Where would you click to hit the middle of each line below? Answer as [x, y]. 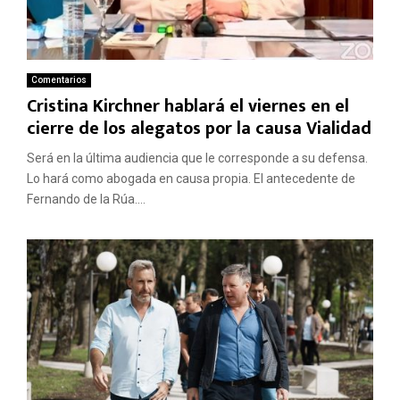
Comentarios [59, 80]
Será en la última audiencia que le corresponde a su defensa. [197, 158]
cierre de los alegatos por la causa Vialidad [199, 129]
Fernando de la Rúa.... [86, 200]
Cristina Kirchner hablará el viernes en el [188, 107]
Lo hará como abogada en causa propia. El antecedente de [191, 179]
